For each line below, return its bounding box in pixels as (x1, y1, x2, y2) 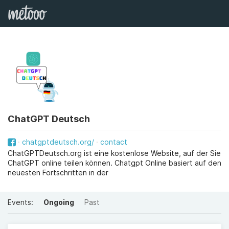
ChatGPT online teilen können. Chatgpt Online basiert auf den (8, 158, 221, 167)
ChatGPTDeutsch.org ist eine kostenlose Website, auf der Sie (8, 149, 221, 157)
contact (100, 138, 127, 146)
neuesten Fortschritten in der (8, 168, 108, 177)
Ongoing (43, 198, 74, 207)
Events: (8, 198, 33, 207)
